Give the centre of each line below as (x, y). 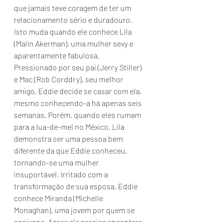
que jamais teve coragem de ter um (73, 8)
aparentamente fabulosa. (57, 55)
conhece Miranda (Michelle (59, 198)
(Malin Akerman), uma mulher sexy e (74, 43)
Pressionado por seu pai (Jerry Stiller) (79, 67)
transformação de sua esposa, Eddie (77, 186)
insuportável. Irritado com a (62, 174)
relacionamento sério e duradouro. (74, 20)
